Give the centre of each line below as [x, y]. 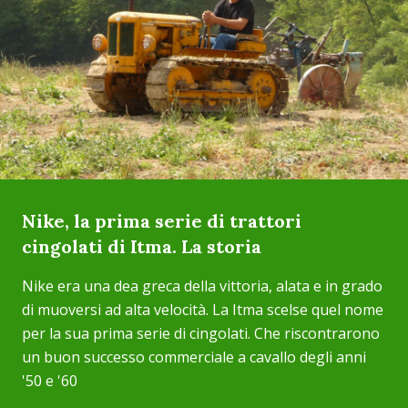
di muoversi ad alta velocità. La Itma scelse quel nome [203, 310]
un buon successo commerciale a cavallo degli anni [194, 357]
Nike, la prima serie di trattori [162, 221]
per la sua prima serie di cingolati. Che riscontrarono [201, 333]
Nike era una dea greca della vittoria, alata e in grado [202, 286]
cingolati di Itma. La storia [142, 246]
